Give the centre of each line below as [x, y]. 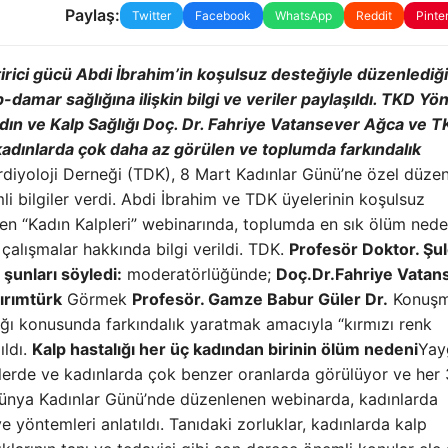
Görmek [97, 298]
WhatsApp [303, 15]
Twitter [151, 15]
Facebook [222, 15]
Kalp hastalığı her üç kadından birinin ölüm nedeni [225, 348]
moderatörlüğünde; [199, 273]
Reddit [373, 15]
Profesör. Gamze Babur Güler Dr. [260, 298]
